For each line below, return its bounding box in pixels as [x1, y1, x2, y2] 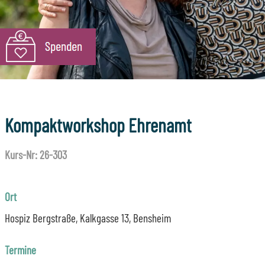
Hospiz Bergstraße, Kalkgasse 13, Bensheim [5, 211, 171, 225]
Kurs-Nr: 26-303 [5, 148, 67, 162]
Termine [5, 243, 36, 257]
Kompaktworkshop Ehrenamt [5, 114, 192, 136]
